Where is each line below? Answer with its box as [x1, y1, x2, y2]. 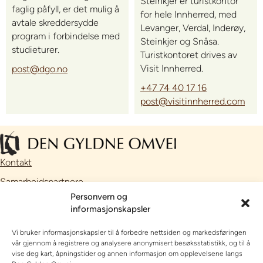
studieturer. [12, 44, 59, 56]
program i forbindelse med [12, 31, 120, 42]
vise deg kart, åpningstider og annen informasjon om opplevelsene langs [12, 249, 242, 258]
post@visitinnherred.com [140, 96, 245, 107]
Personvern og [70, 191, 127, 202]
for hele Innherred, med [140, 9, 237, 21]
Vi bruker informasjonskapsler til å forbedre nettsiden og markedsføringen [12, 228, 247, 237]
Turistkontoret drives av [140, 49, 237, 61]
